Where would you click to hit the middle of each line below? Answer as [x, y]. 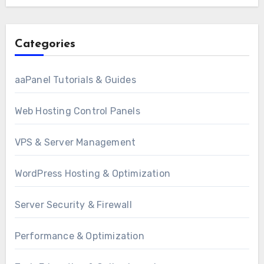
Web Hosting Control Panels [77, 111]
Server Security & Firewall [73, 204]
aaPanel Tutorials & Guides [75, 80]
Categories [45, 44]
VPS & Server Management [75, 142]
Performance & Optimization [79, 236]
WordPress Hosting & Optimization [92, 173]
